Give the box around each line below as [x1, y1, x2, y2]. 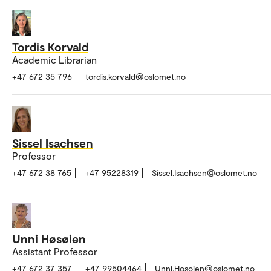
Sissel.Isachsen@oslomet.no [152, 167, 257, 178]
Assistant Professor [12, 246, 97, 258]
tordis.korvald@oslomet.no [85, 71, 186, 82]
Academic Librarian [12, 53, 97, 65]
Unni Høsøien [12, 231, 86, 246]
